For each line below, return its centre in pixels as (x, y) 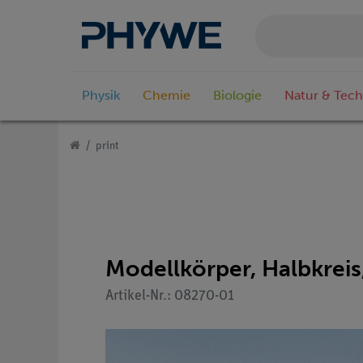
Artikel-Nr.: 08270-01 (170, 296)
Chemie (167, 96)
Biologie (237, 96)
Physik (101, 96)
